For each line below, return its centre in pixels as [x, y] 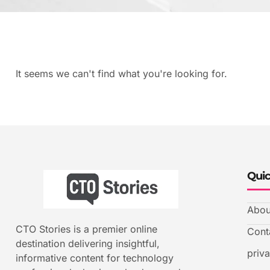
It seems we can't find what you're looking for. [121, 74]
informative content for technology [95, 258]
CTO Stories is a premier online [86, 229]
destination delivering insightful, [88, 243]
